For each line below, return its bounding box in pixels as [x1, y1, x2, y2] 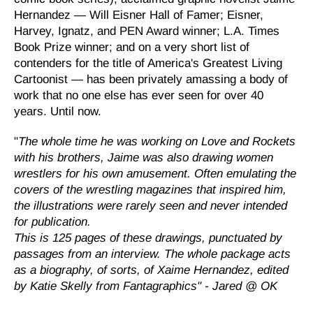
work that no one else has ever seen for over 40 [14, 88, 263, 102]
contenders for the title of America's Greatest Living [14, 56, 282, 70]
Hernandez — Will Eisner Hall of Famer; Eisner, [14, 8, 263, 22]
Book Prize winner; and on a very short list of [14, 40, 249, 54]
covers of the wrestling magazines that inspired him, [14, 182, 286, 196]
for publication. [14, 214, 91, 228]
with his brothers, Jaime [14, 150, 139, 164]
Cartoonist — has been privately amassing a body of [14, 72, 288, 86]
